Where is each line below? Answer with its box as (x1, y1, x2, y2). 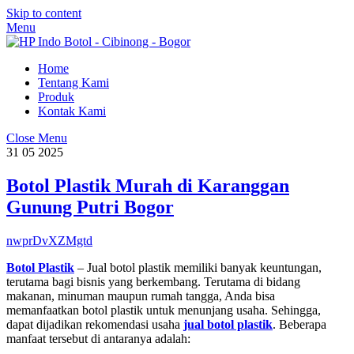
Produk (38, 90, 74, 104)
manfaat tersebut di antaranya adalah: (6, 331, 190, 345)
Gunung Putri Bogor (6, 196, 174, 217)
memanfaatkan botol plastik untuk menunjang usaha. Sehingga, (6, 303, 321, 317)
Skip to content (6, 6, 81, 20)
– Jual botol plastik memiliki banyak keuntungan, (74, 260, 322, 274)
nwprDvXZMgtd (6, 233, 92, 247)
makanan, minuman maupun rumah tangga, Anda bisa (6, 288, 275, 303)
